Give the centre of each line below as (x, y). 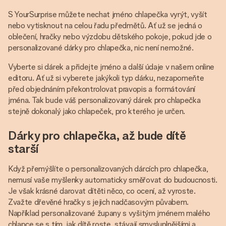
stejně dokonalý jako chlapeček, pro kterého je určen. (97, 111)
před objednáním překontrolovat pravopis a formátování (102, 89)
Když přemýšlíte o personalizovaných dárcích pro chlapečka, (108, 169)
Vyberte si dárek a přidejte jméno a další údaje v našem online (111, 67)
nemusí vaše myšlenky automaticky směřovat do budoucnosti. (113, 180)
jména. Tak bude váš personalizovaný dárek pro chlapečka (104, 100)
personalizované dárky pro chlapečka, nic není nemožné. (101, 48)
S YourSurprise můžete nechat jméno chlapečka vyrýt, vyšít (108, 14)
